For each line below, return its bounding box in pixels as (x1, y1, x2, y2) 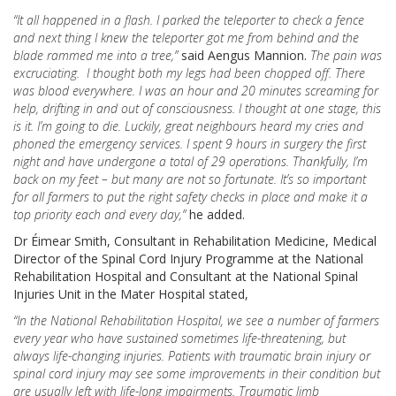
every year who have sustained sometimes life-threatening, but (13, 330, 346, 346)
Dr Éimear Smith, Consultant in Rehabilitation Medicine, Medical (13, 232, 377, 249)
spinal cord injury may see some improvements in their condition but (13, 365, 380, 382)
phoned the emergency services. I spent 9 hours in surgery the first (13, 135, 366, 152)
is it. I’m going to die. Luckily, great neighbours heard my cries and (13, 118, 363, 134)
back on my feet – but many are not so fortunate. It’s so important (13, 171, 366, 187)
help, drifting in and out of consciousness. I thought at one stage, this (13, 100, 381, 117)
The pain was (310, 47, 382, 64)
